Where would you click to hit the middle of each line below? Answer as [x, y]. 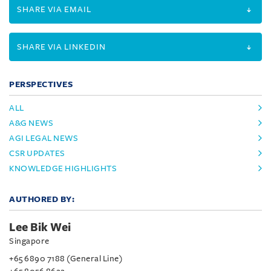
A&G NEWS [31, 123]
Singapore [29, 241]
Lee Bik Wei [40, 227]
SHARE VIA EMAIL [54, 9]
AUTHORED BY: [42, 199]
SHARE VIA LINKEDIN [61, 47]
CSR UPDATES [37, 153]
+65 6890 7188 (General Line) [66, 258]
